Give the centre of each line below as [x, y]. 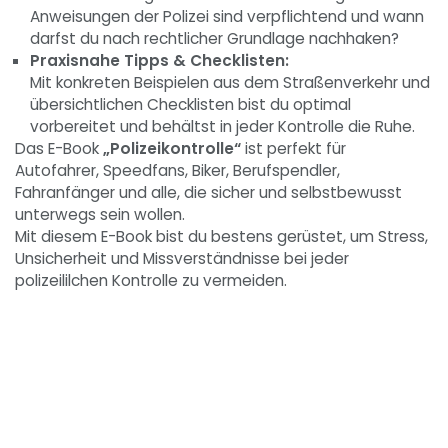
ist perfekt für [293, 148]
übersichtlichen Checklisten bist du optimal [190, 104]
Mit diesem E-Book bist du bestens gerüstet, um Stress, [221, 236]
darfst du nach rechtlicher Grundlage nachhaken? [214, 38]
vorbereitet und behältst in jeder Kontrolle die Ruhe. [222, 126]
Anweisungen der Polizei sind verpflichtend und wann [227, 16]
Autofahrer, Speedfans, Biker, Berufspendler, [177, 170]
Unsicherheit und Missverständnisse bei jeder [182, 258]
